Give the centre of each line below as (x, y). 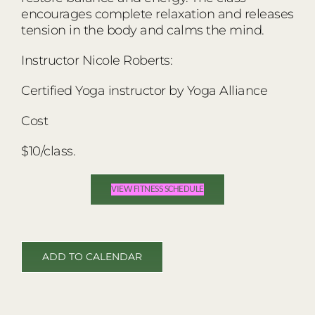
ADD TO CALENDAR (92, 256)
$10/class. (48, 151)
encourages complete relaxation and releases (157, 14)
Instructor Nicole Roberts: (97, 60)
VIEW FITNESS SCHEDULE (157, 189)
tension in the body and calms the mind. (143, 30)
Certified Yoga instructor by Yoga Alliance (144, 90)
